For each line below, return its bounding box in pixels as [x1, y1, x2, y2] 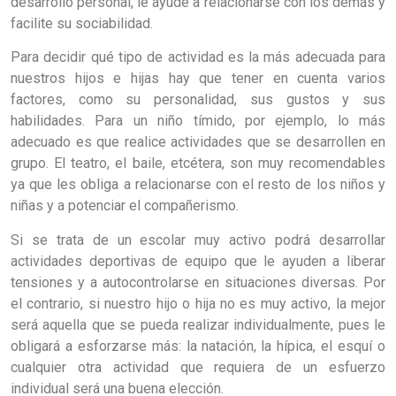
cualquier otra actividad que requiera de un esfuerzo [11, 358, 385, 376]
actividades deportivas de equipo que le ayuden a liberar [11, 252, 385, 270]
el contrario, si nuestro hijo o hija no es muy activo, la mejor [11, 294, 385, 312]
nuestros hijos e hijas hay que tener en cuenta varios [11, 70, 385, 88]
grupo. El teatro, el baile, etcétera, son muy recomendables [11, 155, 385, 172]
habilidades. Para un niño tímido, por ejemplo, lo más [11, 112, 385, 130]
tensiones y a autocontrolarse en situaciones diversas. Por [11, 273, 385, 291]
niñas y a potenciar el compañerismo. [11, 197, 239, 215]
